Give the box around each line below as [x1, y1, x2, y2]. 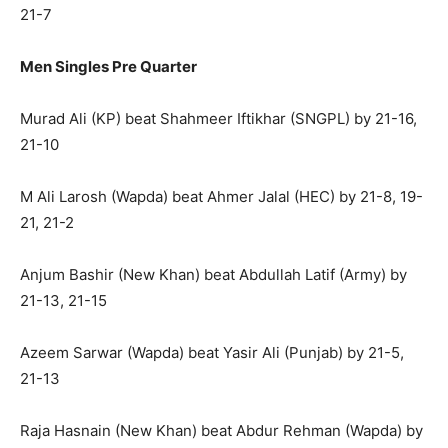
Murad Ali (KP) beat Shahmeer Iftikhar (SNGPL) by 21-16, [20, 109, 417, 129]
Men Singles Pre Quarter [20, 57, 197, 77]
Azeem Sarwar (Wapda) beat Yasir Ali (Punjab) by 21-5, [20, 343, 404, 363]
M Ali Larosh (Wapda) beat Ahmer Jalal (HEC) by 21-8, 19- [20, 187, 423, 207]
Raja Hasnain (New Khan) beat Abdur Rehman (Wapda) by [20, 421, 423, 441]
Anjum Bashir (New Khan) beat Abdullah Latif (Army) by [20, 265, 407, 285]
